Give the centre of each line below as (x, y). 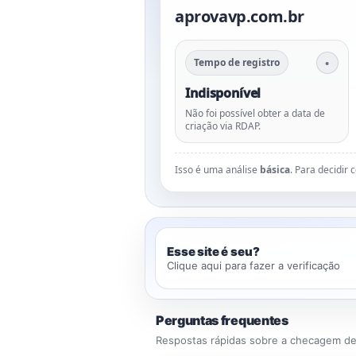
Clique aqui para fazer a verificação (253, 265)
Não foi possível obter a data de (255, 113)
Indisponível (223, 93)
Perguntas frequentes (222, 320)
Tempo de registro (237, 62)
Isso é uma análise (217, 170)
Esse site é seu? (213, 251)
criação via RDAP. (223, 126)
